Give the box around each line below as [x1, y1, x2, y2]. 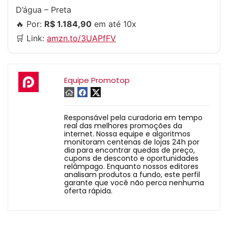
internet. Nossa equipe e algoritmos [64, 129, 190, 139]
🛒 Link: [16, 33, 47, 43]
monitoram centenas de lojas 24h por [64, 137, 199, 147]
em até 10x [92, 19, 136, 29]
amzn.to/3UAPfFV [47, 33, 116, 43]
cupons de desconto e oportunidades [64, 153, 198, 163]
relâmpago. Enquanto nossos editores [64, 161, 198, 172]
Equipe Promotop [64, 75, 130, 85]
